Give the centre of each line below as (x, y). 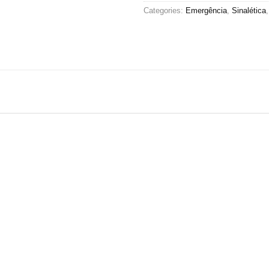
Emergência (206, 11)
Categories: (165, 11)
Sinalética (249, 11)
